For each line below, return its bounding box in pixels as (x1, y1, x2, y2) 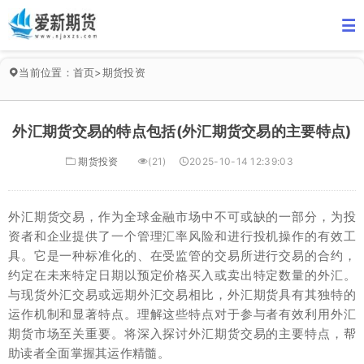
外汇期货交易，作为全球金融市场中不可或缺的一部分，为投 (8, 209, 356, 224)
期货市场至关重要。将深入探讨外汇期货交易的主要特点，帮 (8, 326, 356, 341)
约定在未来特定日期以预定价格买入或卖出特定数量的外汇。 (8, 267, 356, 283)
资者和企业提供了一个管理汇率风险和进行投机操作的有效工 (8, 228, 356, 244)
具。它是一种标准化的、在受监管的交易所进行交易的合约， (8, 248, 356, 263)
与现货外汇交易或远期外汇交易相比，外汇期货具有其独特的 (8, 287, 356, 302)
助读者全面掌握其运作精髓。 (8, 345, 170, 361)
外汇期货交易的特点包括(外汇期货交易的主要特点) (12, 123, 352, 140)
